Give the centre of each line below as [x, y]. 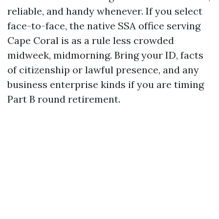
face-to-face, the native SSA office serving [104, 26]
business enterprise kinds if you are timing [106, 84]
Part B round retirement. [64, 99]
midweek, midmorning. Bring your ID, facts [105, 55]
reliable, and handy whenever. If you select [105, 11]
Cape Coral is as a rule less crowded [91, 40]
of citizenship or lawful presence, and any [103, 70]
